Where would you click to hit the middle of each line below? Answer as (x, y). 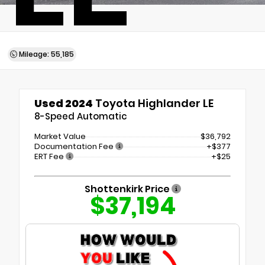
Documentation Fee (75, 147)
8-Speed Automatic (81, 117)
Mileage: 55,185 (45, 54)
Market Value (60, 137)
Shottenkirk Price (128, 189)
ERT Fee (50, 157)
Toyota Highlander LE (153, 104)
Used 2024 (64, 104)
